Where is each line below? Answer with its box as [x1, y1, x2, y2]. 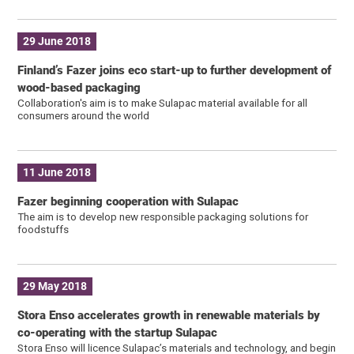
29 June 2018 [23, 35, 92, 48]
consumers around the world [17, 108, 150, 122]
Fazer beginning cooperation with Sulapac [17, 194, 239, 209]
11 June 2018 [23, 166, 92, 179]
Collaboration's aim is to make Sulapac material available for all [17, 96, 308, 109]
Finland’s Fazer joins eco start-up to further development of [17, 62, 332, 77]
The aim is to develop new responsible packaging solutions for [17, 209, 309, 223]
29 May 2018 [23, 280, 88, 293]
